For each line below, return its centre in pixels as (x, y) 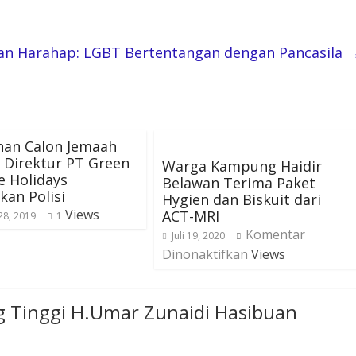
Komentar (275, 235)
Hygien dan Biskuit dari (242, 200)
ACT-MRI (191, 217)
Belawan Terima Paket (239, 183)
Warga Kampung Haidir (242, 166)
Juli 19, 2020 (198, 236)
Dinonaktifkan (205, 255)
